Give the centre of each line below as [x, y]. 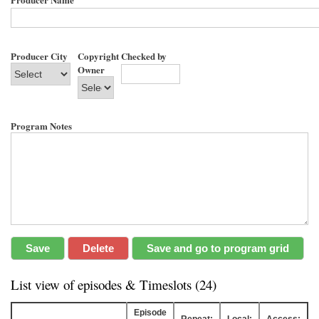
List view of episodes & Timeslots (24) [114, 284]
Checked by [143, 56]
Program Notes [41, 125]
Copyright [98, 56]
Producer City [39, 56]
